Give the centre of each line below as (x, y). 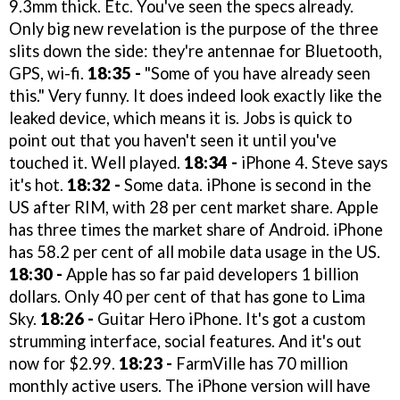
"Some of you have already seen (256, 73)
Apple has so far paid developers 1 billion (211, 274)
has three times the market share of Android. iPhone (196, 229)
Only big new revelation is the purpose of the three (194, 28)
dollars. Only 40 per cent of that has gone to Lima (187, 296)
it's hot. (38, 184)
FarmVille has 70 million (260, 363)
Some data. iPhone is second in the (246, 184)
